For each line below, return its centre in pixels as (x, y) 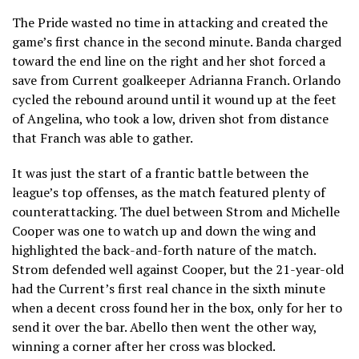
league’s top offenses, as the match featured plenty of (169, 192)
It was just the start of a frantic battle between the (160, 173)
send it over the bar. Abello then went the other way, (164, 327)
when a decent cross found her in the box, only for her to (177, 307)
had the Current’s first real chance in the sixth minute (169, 288)
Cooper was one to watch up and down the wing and (164, 230)
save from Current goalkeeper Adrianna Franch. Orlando (176, 80)
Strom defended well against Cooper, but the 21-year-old (178, 269)
